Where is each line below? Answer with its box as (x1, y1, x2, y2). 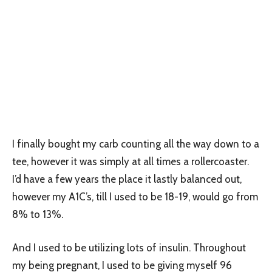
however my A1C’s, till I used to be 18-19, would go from (12, 190, 258, 203)
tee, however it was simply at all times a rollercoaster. (12, 155, 249, 168)
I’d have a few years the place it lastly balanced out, (12, 172, 242, 185)
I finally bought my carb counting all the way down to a (12, 137, 259, 150)
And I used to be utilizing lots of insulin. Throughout (12, 241, 246, 254)
